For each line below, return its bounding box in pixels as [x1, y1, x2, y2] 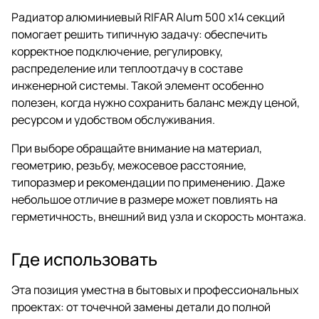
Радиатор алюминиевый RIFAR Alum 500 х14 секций [11, 9, 285, 25]
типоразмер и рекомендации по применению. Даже [11, 174, 285, 190]
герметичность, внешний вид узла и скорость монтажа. [11, 208, 306, 224]
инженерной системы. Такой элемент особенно [11, 77, 263, 93]
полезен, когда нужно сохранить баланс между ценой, [11, 94, 300, 110]
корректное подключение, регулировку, [11, 43, 223, 59]
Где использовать [11, 246, 157, 271]
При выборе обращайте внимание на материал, [11, 140, 262, 156]
